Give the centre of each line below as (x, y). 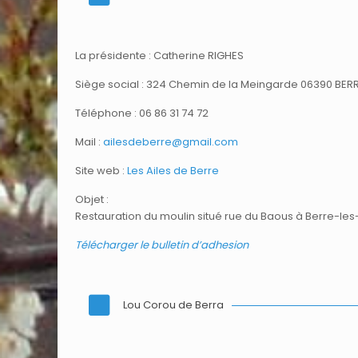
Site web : (101, 170)
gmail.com (210, 141)
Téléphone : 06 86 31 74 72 (141, 113)
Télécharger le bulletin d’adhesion (161, 245)
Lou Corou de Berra (173, 305)
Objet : (91, 199)
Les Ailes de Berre (173, 170)
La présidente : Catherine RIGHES (159, 55)
